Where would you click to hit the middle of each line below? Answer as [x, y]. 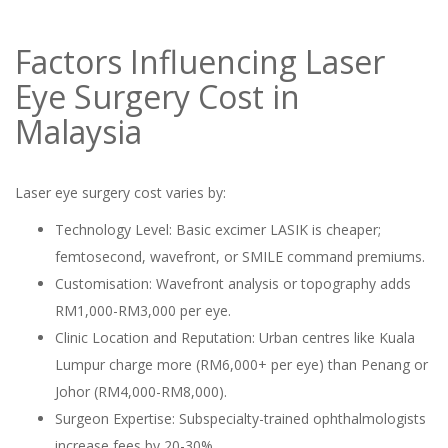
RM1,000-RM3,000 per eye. [143, 310]
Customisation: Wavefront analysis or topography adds [233, 283]
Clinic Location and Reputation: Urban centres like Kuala [235, 337]
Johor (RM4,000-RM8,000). [141, 391]
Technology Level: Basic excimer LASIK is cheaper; [218, 229]
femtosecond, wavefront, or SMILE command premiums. [240, 256]
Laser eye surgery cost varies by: [120, 192]
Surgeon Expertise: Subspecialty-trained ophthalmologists [240, 418]
